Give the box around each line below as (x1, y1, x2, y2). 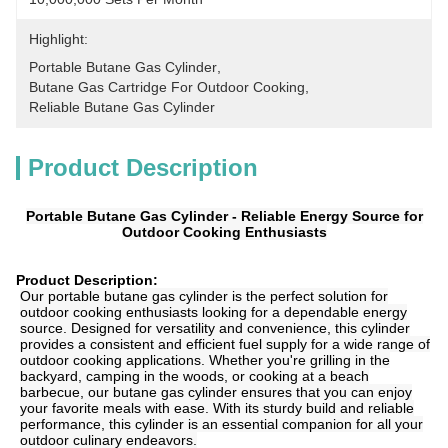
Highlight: (29, 31, 88, 47)
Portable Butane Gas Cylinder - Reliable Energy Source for (25, 208, 423, 224)
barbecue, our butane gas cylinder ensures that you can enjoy (20, 384, 412, 400)
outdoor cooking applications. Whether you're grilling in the (20, 352, 390, 368)
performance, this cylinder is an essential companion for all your (20, 416, 423, 432)
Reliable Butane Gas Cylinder (29, 99, 215, 115)
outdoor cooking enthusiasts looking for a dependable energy (20, 304, 407, 320)
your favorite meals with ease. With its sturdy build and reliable (20, 400, 414, 416)
